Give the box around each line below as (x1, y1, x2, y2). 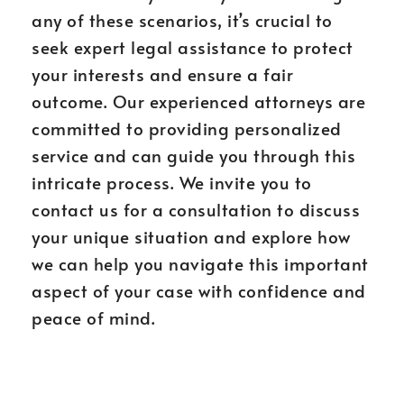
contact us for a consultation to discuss (32, 197, 360, 221)
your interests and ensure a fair (32, 62, 293, 86)
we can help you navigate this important (32, 252, 369, 275)
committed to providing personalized (32, 116, 342, 140)
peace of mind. (32, 306, 155, 329)
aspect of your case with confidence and (32, 279, 366, 302)
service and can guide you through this (32, 143, 355, 167)
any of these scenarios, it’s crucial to (32, 8, 333, 32)
